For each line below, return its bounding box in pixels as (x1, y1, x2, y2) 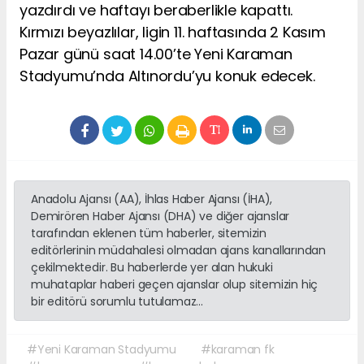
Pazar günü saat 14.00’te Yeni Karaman (19, 43, 292, 64)
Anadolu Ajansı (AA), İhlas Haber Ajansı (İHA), (31, 190, 273, 207)
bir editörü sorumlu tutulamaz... (31, 292, 203, 310)
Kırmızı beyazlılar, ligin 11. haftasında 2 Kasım (19, 21, 326, 42)
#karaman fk (200, 340, 275, 357)
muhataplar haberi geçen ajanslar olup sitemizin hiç (31, 275, 318, 292)
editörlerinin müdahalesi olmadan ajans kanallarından (31, 241, 327, 258)
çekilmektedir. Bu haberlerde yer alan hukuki (31, 258, 273, 275)
